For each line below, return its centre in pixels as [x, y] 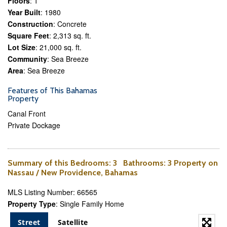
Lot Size [22, 47]
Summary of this [39, 163]
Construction [30, 24]
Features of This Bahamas [52, 90]
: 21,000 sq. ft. [59, 47]
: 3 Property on [191, 163]
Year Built [24, 12]
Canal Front [27, 113]
